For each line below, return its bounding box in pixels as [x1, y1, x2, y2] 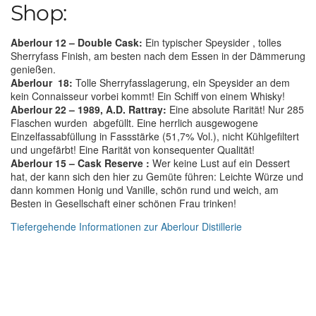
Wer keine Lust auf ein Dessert [150, 155, 290, 170]
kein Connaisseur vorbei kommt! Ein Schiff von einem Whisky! [11, 88, 285, 103]
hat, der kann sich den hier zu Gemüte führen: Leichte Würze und [11, 169, 303, 183]
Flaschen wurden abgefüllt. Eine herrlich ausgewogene [11, 115, 258, 130]
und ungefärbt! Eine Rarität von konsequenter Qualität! [11, 142, 255, 157]
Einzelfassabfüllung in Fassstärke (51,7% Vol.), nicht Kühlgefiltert [11, 128, 299, 143]
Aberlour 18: [11, 75, 73, 90]
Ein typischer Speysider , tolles [142, 35, 281, 49]
